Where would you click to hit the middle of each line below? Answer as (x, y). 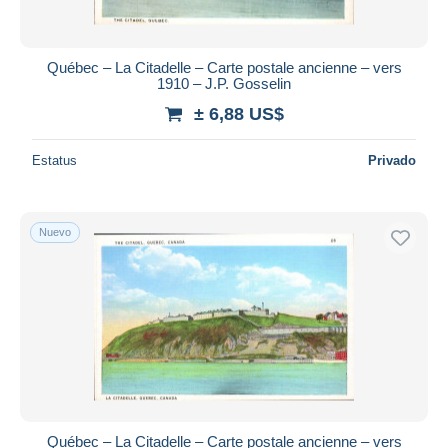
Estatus (54, 160)
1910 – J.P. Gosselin (224, 83)
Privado (392, 160)
